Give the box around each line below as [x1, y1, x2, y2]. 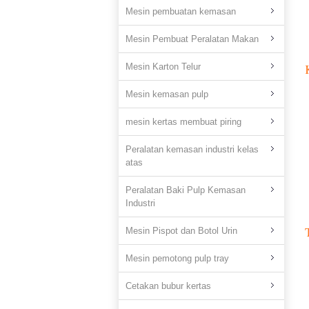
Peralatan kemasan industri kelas [126, 144, 259, 154]
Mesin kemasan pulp [126, 89, 208, 99]
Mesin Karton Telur [126, 61, 201, 72]
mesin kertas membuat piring [126, 117, 241, 127]
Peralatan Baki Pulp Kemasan [126, 185, 246, 195]
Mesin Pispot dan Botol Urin [126, 226, 237, 236]
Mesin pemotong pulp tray [126, 253, 229, 263]
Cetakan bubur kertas [126, 281, 211, 291]
